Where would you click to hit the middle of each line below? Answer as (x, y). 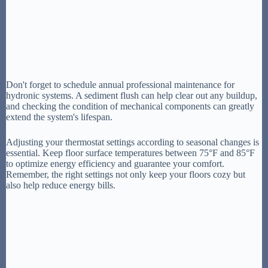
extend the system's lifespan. (59, 117)
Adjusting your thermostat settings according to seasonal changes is (133, 142)
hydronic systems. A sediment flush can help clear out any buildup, (132, 95)
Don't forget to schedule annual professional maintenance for (120, 84)
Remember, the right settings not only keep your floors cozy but (126, 174)
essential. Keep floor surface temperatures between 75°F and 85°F (130, 153)
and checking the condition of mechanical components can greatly (130, 106)
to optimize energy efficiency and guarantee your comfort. (115, 163)
